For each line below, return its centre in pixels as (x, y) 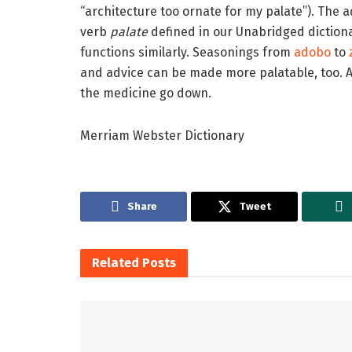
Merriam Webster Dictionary (162, 135)
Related (115, 262)
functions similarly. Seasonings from (187, 52)
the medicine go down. (146, 93)
